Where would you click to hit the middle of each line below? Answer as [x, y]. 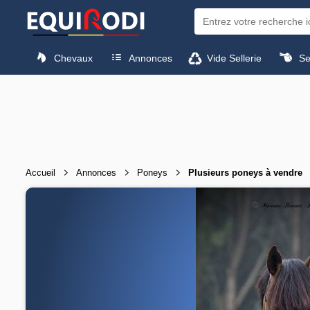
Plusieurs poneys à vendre [245, 172]
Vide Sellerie [233, 58]
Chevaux [72, 58]
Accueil [40, 172]
